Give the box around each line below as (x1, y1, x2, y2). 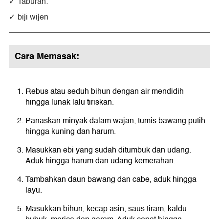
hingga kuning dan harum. (25, 125, 116, 138)
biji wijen (18, 10, 48, 23)
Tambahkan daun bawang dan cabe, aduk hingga (25, 173, 197, 186)
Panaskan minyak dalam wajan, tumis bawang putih (25, 114, 205, 127)
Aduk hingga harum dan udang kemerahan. (25, 154, 175, 167)
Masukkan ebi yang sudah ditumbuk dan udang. (25, 143, 191, 156)
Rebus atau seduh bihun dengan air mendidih (25, 85, 184, 98)
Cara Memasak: (15, 48, 79, 64)
